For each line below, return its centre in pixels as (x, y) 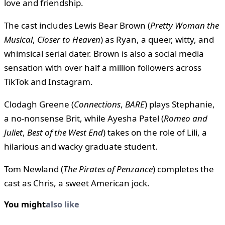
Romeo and (186, 119)
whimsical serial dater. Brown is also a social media (104, 54)
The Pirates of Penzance (108, 169)
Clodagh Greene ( (39, 104)
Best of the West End (65, 133)
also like (63, 205)
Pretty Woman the (185, 26)
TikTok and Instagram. (48, 82)
